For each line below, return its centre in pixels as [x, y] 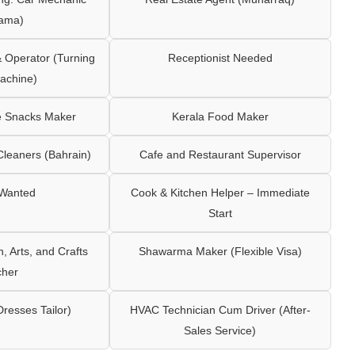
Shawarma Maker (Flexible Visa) [220, 251]
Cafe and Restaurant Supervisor [220, 154]
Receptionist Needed [220, 57]
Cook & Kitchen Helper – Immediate [220, 192]
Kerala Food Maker [220, 116]
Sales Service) [220, 330]
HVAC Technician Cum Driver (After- [220, 309]
